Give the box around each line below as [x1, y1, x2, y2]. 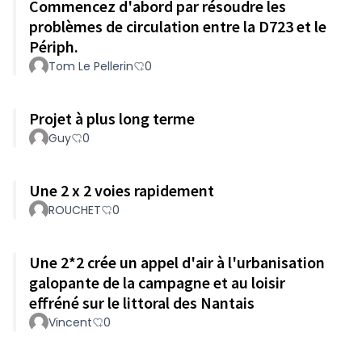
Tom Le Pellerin [48, 58, 133, 74]
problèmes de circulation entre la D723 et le [29, 16, 326, 36]
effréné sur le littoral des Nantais [29, 293, 255, 313]
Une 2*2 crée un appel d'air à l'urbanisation [29, 252, 325, 272]
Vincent [48, 314, 92, 330]
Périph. [29, 36, 78, 57]
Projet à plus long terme [29, 108, 195, 128]
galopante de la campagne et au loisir [29, 272, 285, 293]
